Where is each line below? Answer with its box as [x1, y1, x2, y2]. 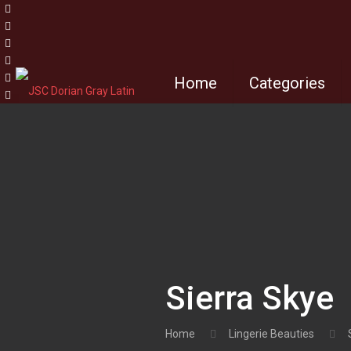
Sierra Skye [165, 279, 335, 317]
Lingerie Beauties [228, 327, 314, 340]
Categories [249, 74, 325, 92]
